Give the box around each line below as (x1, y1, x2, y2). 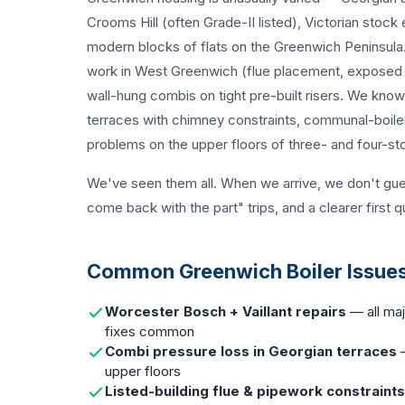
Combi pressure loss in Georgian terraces (105, 343, 397, 360)
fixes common (105, 323, 194, 340)
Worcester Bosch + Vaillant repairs (105, 303, 346, 320)
